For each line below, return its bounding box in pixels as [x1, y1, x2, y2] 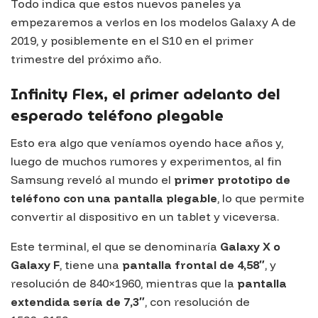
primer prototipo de [174, 172, 290, 187]
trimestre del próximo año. [11, 51, 161, 66]
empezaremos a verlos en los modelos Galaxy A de [11, 14, 296, 29]
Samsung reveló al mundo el [11, 172, 174, 187]
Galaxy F [11, 258, 60, 273]
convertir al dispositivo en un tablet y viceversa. [11, 209, 279, 224]
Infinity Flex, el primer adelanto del [11, 81, 280, 106]
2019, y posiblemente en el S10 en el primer [11, 33, 253, 48]
